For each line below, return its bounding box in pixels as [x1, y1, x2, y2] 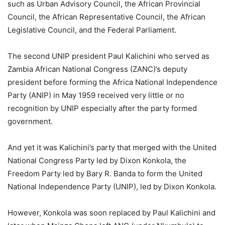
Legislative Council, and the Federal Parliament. [8, 25, 176, 35]
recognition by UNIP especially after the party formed [8, 103, 197, 114]
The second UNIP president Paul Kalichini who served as [8, 51, 209, 61]
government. [8, 117, 53, 127]
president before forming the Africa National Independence [8, 77, 217, 87]
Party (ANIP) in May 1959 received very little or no [8, 90, 184, 100]
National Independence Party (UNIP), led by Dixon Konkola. [8, 182, 216, 192]
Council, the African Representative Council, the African [8, 12, 205, 22]
